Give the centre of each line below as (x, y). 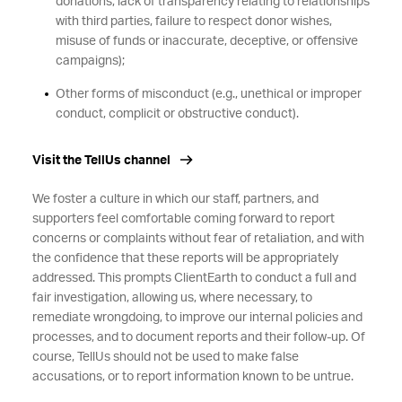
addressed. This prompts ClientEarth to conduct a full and (194, 278)
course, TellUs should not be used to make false (165, 357)
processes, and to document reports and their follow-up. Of (198, 337)
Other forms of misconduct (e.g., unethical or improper (208, 94)
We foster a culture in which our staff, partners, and (175, 199)
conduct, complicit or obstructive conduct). (179, 114)
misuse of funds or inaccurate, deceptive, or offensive (206, 41)
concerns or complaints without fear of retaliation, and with (198, 239)
